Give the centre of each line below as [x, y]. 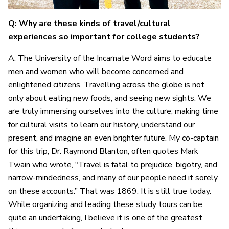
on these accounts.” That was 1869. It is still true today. [110, 191]
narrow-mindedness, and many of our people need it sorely [113, 178]
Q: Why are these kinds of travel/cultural [89, 24]
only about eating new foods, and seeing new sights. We [110, 98]
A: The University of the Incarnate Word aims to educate [110, 59]
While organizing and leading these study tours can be [105, 205]
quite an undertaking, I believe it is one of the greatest [105, 218]
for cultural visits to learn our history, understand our [101, 125]
